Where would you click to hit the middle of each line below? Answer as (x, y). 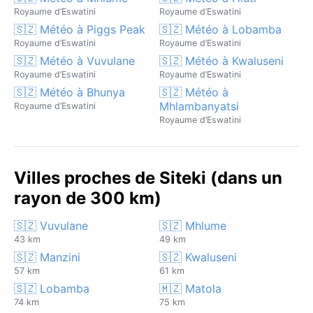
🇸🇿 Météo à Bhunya (70, 92)
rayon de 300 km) (88, 198)
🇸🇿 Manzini (47, 257)
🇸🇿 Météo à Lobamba (220, 29)
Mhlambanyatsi (199, 106)
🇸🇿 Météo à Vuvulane (74, 60)
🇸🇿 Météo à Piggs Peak (80, 29)
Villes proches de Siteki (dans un (148, 177)
